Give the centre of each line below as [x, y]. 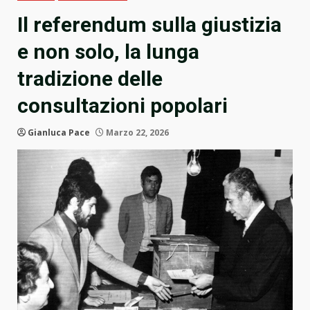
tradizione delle [90, 79]
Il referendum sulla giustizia [149, 25]
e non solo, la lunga [108, 52]
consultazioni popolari [122, 106]
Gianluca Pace [59, 133]
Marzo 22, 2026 [136, 133]
